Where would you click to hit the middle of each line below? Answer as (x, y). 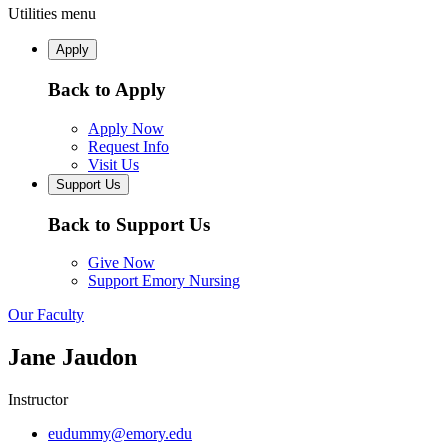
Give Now (121, 263)
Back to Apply (107, 90)
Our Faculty (46, 315)
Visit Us (113, 164)
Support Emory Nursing (164, 281)
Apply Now (126, 128)
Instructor (38, 400)
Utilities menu (52, 14)
